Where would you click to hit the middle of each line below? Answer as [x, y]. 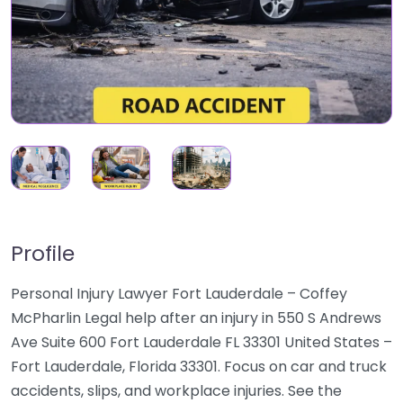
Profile [43, 254]
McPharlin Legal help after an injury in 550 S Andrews [196, 318]
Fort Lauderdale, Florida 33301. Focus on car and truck [199, 367]
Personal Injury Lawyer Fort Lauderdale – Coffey [179, 294]
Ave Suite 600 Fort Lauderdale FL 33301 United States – [201, 343]
